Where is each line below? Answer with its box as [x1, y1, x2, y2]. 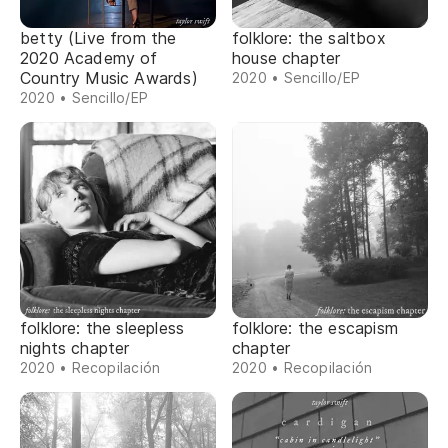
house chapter [232, 48, 341, 68]
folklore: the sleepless [20, 318, 185, 338]
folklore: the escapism [232, 318, 398, 338]
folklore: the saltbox [232, 28, 386, 48]
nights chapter [20, 338, 130, 358]
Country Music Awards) [20, 68, 198, 88]
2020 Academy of [20, 48, 158, 68]
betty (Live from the [20, 28, 177, 48]
